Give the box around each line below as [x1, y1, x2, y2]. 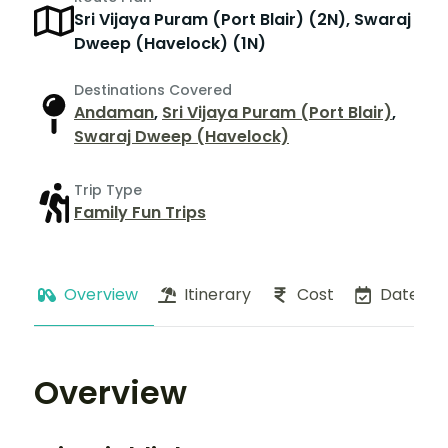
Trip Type [74, 180, 142, 201]
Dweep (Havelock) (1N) [74, 31, 266, 55]
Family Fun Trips [74, 201, 206, 225]
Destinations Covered [74, 79, 232, 100]
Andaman [74, 100, 154, 124]
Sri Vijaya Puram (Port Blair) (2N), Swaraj [74, 7, 411, 31]
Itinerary [184, 282, 251, 306]
